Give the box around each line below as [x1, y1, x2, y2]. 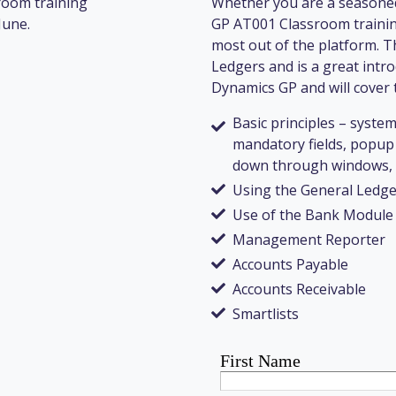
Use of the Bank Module [232, 205, 393, 225]
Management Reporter [232, 230, 385, 250]
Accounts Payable [232, 255, 348, 275]
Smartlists [232, 304, 299, 324]
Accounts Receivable [232, 279, 366, 300]
